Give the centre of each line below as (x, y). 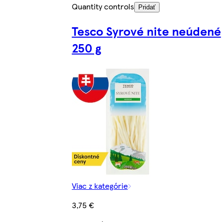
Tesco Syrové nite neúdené (146, 31)
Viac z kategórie (100, 185)
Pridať (147, 7)
